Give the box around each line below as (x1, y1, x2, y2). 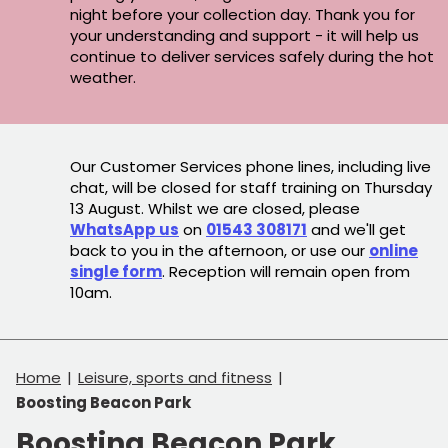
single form (70, 260, 162, 282)
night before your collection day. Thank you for (70, 3, 415, 25)
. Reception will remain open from (162, 260, 410, 282)
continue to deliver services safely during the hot (70, 45, 434, 67)
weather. (70, 66, 140, 88)
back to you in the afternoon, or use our (70, 239, 369, 261)
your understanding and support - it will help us (70, 24, 419, 46)
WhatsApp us (70, 218, 179, 240)
